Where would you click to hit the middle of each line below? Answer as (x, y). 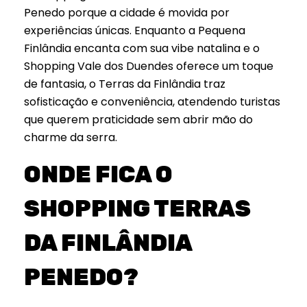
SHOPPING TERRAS (137, 209)
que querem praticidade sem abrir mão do (138, 120)
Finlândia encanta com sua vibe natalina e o (142, 49)
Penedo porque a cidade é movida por (127, 13)
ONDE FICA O (98, 175)
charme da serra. (71, 138)
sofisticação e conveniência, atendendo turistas (152, 102)
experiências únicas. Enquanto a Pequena (135, 31)
